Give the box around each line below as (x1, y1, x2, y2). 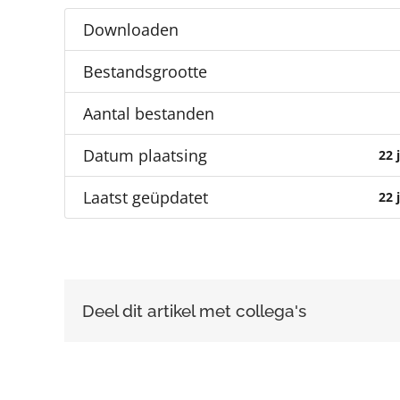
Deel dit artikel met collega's (82, 301, 306, 321)
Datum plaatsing (83, 145, 207, 166)
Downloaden (83, 19, 179, 40)
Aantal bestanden (83, 103, 214, 124)
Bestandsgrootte (83, 61, 207, 82)
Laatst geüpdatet (83, 187, 208, 208)
